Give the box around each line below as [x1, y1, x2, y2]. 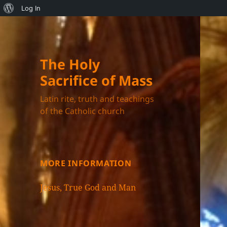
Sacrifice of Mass [40, 71, 153, 90]
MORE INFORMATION [40, 158, 132, 169]
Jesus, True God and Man [40, 182, 136, 194]
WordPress [14, 20, 48, 28]
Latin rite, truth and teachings [40, 93, 155, 105]
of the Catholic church [40, 105, 125, 117]
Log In [21, 4, 41, 12]
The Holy [40, 55, 100, 74]
